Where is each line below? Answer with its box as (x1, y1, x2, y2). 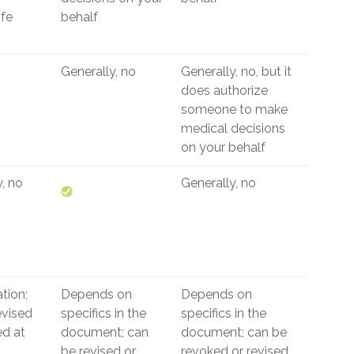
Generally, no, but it (181, 64, 292, 79)
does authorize (181, 83, 268, 98)
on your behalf (181, 140, 265, 155)
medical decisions (181, 121, 285, 136)
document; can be (181, 325, 287, 340)
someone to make (181, 102, 288, 117)
